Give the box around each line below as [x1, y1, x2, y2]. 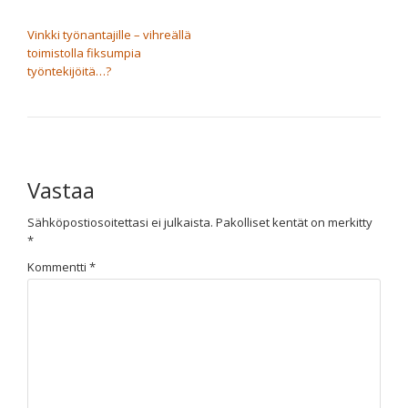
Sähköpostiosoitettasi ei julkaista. [27, 214, 213, 230]
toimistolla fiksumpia [27, 45, 141, 61]
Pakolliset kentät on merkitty [216, 214, 372, 230]
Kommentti [27, 258, 89, 275]
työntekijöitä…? [27, 63, 111, 79]
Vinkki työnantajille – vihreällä [27, 26, 191, 43]
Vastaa [27, 175, 95, 205]
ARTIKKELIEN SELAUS [26, 5, 190, 26]
